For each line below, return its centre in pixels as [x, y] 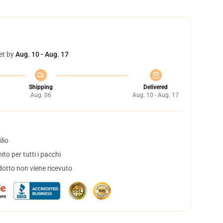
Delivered [156, 87]
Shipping [41, 87]
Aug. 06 [41, 95]
